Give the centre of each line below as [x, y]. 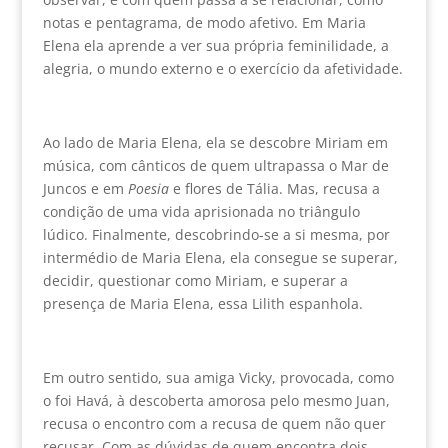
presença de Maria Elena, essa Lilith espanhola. [202, 303]
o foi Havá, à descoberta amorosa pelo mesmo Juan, [216, 400]
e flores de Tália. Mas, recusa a [274, 188]
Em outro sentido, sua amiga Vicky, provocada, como [218, 377]
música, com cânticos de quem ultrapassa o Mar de [215, 165]
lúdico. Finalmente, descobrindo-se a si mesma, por [216, 234]
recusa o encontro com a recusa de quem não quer [214, 423]
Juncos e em [85, 188]
